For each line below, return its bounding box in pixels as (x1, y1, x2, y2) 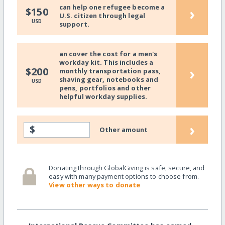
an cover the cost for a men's (59, 49, 158, 58)
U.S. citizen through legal (59, 11, 146, 20)
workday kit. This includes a (59, 57, 154, 67)
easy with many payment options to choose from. (49, 171, 199, 181)
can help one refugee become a (59, 2, 165, 12)
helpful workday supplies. (59, 91, 147, 101)
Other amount (99, 125, 148, 134)
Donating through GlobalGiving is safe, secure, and (49, 163, 205, 172)
